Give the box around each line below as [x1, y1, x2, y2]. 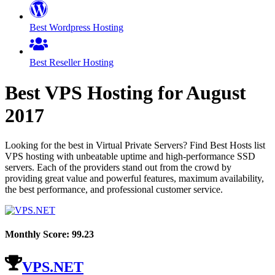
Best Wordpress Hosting [29, 22, 123, 33]
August [186, 81, 246, 104]
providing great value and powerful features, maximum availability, [5, 173, 264, 184]
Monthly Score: [5, 229, 72, 240]
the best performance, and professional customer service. [5, 184, 223, 195]
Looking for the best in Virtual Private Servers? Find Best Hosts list [5, 140, 265, 151]
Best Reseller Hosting [29, 57, 114, 68]
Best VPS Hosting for [5, 81, 186, 104]
